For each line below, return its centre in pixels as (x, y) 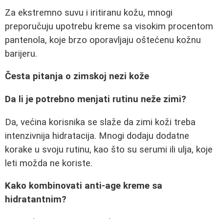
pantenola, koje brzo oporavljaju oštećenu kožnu (103, 40)
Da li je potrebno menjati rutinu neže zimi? (96, 99)
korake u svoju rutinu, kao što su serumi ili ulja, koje (109, 149)
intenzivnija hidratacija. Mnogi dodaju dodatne (97, 136)
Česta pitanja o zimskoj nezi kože (77, 77)
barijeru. (21, 54)
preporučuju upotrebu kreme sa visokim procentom (109, 26)
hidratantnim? (36, 200)
